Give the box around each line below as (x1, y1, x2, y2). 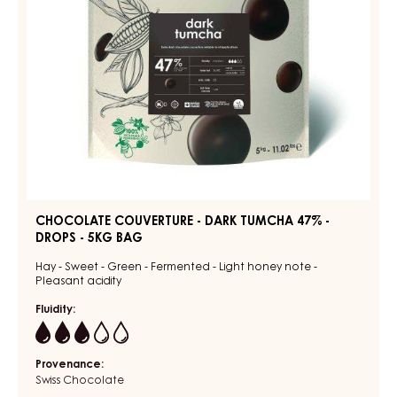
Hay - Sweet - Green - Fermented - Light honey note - (35, 261, 317, 273)
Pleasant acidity (35, 276, 121, 287)
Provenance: (35, 359, 104, 370)
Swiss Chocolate (35, 375, 124, 386)
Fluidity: (35, 304, 75, 315)
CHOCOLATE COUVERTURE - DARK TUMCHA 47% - (35, 215, 330, 229)
